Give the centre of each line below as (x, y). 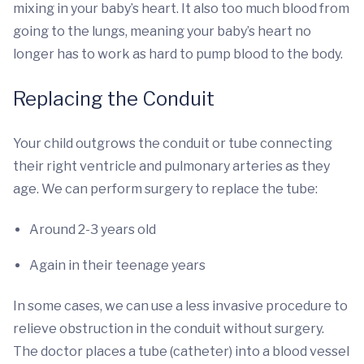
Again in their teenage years (117, 265)
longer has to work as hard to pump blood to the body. (178, 54)
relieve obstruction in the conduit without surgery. (169, 329)
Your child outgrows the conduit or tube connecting (173, 143)
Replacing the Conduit (114, 99)
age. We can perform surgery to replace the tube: (165, 189)
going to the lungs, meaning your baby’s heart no (162, 31)
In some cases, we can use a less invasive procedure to (180, 306)
